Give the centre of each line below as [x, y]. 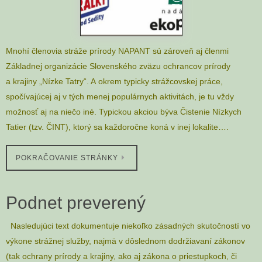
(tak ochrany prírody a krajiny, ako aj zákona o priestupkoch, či [121, 256]
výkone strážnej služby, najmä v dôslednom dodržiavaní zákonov [125, 241]
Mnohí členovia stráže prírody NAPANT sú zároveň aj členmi [117, 51]
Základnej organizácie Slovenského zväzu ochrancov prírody [118, 66]
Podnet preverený [76, 202]
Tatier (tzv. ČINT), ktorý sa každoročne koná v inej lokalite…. [117, 127]
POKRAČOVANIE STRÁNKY [67, 158]
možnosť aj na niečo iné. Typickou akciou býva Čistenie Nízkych [124, 112]
